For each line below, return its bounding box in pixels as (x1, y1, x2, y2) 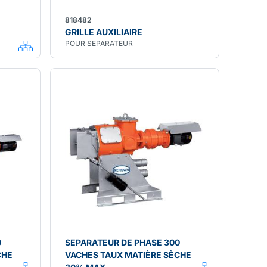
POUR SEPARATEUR (65, 39, 133, 48)
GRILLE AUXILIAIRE (65, 27, 142, 37)
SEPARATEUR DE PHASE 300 (65, 237, 180, 247)
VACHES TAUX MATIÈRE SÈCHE (65, 250, 191, 260)
